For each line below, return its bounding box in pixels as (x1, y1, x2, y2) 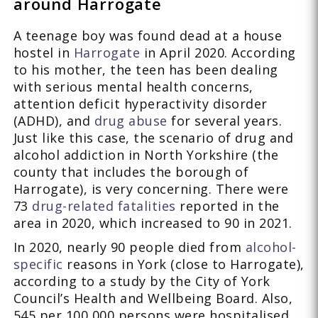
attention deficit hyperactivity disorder (13, 95, 268, 113)
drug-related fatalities (32, 197, 176, 215)
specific (13, 256, 63, 273)
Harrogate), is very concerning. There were (13, 180, 289, 198)
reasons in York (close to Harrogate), (62, 256, 305, 273)
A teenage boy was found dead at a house (13, 27, 283, 45)
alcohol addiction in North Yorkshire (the (13, 146, 279, 164)
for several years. (167, 112, 283, 130)
